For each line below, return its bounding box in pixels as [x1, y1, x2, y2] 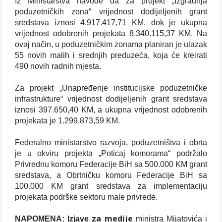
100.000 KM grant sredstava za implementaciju [15, 182, 207, 190]
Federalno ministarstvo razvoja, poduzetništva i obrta [15, 138, 207, 147]
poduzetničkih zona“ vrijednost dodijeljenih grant [15, 7, 207, 16]
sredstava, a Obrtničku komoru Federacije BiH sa [15, 171, 207, 179]
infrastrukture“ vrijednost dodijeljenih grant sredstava [15, 95, 207, 103]
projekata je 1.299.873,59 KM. [15, 116, 120, 125]
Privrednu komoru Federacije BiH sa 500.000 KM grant [15, 160, 207, 168]
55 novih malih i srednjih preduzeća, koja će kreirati [15, 51, 207, 59]
